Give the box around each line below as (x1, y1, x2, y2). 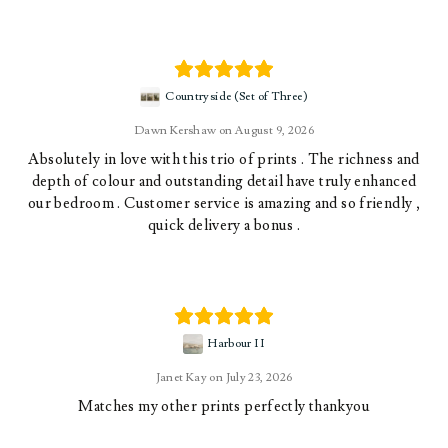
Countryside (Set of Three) (165, 89, 308, 104)
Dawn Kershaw (133, 123, 217, 138)
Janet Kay (155, 370, 207, 385)
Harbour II (208, 336, 265, 351)
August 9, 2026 (234, 123, 315, 138)
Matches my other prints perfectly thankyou (78, 397, 370, 416)
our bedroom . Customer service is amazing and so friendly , (27, 194, 421, 213)
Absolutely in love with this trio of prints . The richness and (28, 150, 420, 169)
